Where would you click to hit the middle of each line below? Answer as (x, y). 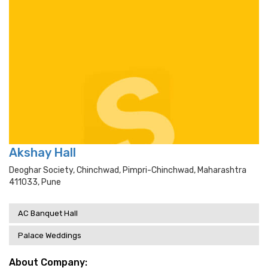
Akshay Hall (42, 153)
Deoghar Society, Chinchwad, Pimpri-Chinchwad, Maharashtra (128, 170)
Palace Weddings (50, 235)
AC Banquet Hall (48, 213)
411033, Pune (35, 182)
